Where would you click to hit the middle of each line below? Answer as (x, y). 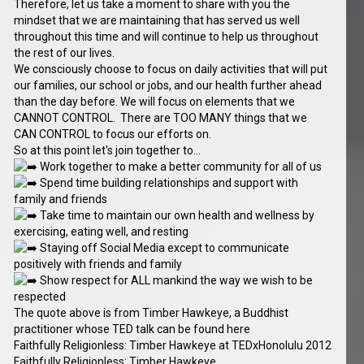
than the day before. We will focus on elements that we (155, 102)
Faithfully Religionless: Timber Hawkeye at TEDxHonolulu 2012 (173, 346)
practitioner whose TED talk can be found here (132, 329)
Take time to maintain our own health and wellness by (176, 216)
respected (40, 297)
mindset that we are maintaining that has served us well (157, 21)
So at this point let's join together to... (108, 151)
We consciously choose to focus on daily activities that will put (171, 69)
